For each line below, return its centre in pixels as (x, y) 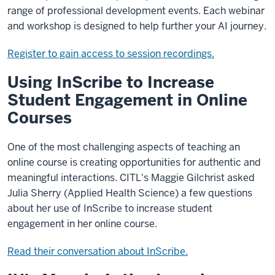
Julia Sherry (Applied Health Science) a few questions (130, 193)
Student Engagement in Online (127, 100)
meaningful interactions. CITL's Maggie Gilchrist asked (131, 178)
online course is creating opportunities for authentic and (134, 162)
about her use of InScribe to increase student (110, 208)
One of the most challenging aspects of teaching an (124, 147)
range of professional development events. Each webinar (136, 11)
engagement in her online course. (82, 224)
